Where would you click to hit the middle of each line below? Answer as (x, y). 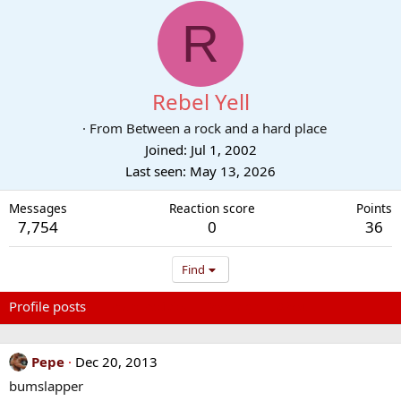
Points (374, 208)
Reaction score (212, 208)
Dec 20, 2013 (116, 362)
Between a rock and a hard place (226, 128)
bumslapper (46, 386)
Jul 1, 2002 (223, 149)
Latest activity (146, 306)
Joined (164, 149)
